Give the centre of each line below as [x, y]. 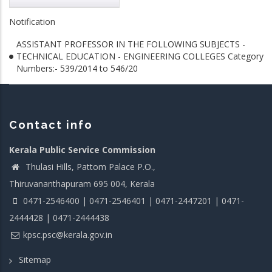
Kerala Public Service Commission [82, 150]
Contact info [51, 125]
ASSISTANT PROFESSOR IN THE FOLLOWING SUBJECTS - [131, 44]
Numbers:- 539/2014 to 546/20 [77, 68]
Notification [32, 22]
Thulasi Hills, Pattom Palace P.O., [89, 167]
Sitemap [35, 259]
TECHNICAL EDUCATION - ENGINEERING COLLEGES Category [140, 56]
